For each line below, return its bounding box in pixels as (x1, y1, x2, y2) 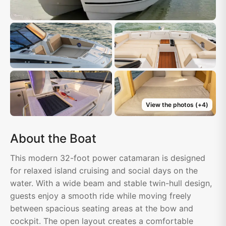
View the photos (145, 101, 194, 109)
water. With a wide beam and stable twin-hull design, (10, 178, 212, 189)
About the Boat (10, 131, 96, 146)
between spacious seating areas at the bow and (10, 203, 193, 214)
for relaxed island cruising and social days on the (10, 165, 198, 176)
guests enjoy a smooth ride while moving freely (10, 191, 191, 201)
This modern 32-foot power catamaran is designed (10, 153, 205, 163)
